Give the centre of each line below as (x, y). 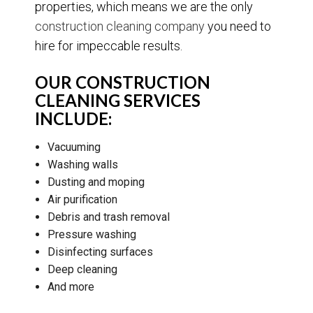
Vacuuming (74, 147)
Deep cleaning (82, 270)
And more (71, 287)
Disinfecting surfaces (100, 252)
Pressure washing (92, 235)
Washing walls (82, 165)
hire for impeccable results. (110, 46)
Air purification (82, 200)
